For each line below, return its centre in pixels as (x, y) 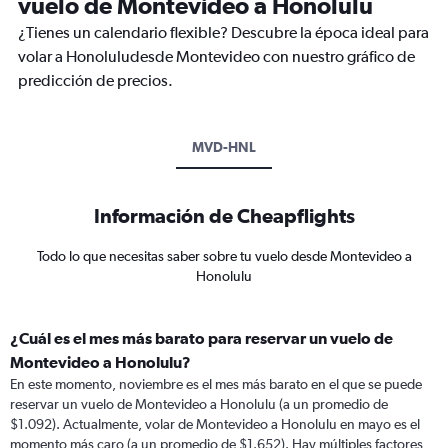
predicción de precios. (95, 81)
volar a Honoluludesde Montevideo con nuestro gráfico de (216, 57)
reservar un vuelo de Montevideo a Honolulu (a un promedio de (199, 404)
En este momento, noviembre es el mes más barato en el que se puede (216, 384)
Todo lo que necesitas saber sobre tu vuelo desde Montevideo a (224, 256)
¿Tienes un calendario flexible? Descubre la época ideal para (223, 33)
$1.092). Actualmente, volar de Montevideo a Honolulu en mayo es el (215, 424)
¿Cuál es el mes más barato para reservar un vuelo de (201, 338)
